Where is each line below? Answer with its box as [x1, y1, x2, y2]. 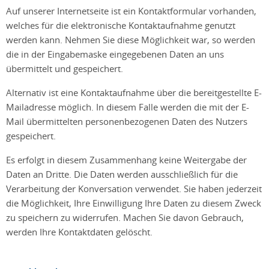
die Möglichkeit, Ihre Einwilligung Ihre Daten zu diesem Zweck [6, 196, 261, 209]
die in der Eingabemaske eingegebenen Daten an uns [6, 47, 224, 60]
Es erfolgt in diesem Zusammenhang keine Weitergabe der [6, 153, 247, 166]
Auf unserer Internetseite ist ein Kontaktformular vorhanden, [6, 4, 256, 17]
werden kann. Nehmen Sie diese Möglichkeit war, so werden [6, 33, 255, 46]
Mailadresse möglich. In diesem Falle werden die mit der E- [6, 100, 249, 113]
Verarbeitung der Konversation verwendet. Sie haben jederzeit [6, 182, 262, 195]
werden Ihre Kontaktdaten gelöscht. [6, 225, 155, 238]
